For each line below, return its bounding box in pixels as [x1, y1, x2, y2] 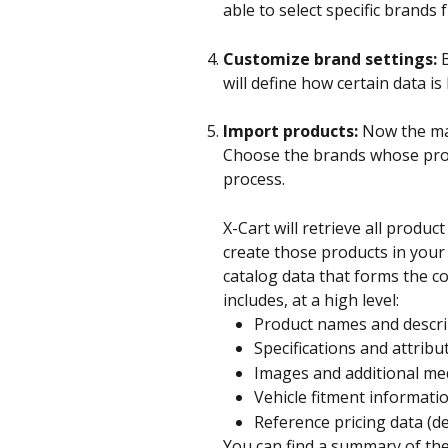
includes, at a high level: [223, 288, 399, 311]
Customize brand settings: [223, 47, 437, 70]
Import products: [223, 120, 358, 143]
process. [223, 168, 289, 191]
